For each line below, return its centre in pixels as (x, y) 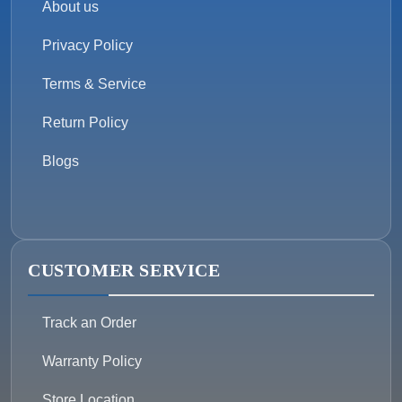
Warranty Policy (92, 362)
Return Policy (85, 123)
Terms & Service (94, 84)
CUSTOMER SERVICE (124, 271)
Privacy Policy (87, 46)
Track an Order (89, 323)
